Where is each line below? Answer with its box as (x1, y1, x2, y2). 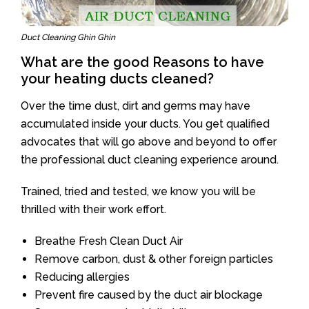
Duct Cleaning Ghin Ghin (21, 32, 115, 42)
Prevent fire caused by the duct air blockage (34, 288, 263, 301)
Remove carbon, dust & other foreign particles (34, 252, 273, 266)
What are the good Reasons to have (21, 53, 264, 70)
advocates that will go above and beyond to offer (21, 134, 277, 148)
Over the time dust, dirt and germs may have (21, 99, 250, 112)
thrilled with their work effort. (21, 202, 166, 216)
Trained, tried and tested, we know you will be (21, 184, 256, 198)
